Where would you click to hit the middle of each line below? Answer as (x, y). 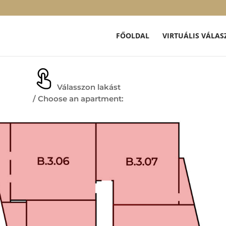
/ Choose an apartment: (78, 99)
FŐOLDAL (132, 36)
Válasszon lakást (88, 87)
